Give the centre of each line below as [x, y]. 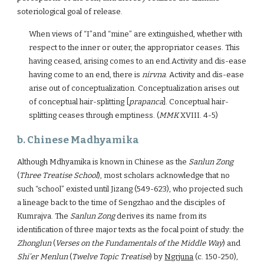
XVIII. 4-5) [199, 115]
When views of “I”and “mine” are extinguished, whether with [136, 34]
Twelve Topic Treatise [111, 257]
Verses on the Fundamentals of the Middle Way [139, 243]
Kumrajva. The [44, 216]
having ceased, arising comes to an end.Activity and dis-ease [138, 61]
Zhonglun [34, 243]
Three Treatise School [59, 175]
